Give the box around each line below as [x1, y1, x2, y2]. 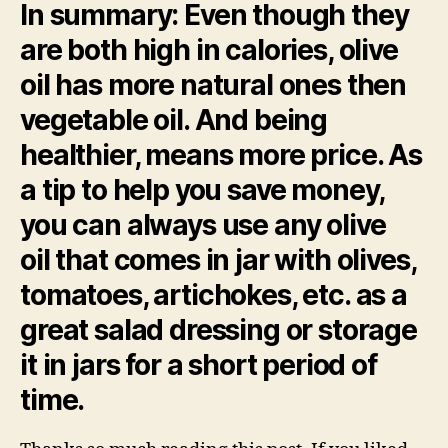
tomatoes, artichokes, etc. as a [20, 277, 407, 312]
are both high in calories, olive [20, 32, 398, 67]
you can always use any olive [20, 207, 386, 242]
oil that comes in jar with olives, [20, 242, 416, 277]
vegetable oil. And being [20, 102, 328, 137]
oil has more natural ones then [20, 67, 407, 102]
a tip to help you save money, [20, 172, 385, 207]
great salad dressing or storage [20, 312, 417, 347]
